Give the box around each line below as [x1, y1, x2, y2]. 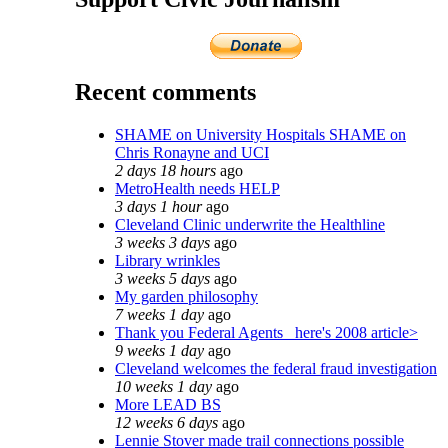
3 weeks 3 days [115, 233, 210, 251]
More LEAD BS [115, 395, 221, 413]
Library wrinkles [115, 251, 220, 269]
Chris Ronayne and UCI [115, 143, 269, 161]
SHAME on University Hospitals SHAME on [115, 125, 406, 143]
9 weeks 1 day [115, 341, 204, 359]
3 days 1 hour [115, 197, 202, 215]
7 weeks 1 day [115, 305, 204, 323]
